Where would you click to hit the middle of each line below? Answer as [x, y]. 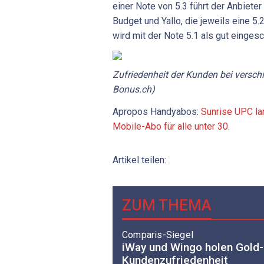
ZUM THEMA [167, 205]
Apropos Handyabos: [157, 111]
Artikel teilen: [139, 160]
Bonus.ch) [134, 90]
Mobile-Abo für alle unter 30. [171, 126]
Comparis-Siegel [158, 235]
